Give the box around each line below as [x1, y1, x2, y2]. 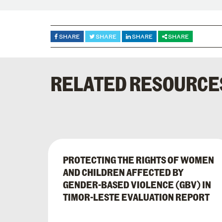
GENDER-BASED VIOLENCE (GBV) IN [63, 178, 211, 191]
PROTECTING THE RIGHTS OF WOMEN [63, 153, 214, 166]
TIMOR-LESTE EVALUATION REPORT [63, 190, 210, 204]
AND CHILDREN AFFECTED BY [63, 166, 184, 179]
